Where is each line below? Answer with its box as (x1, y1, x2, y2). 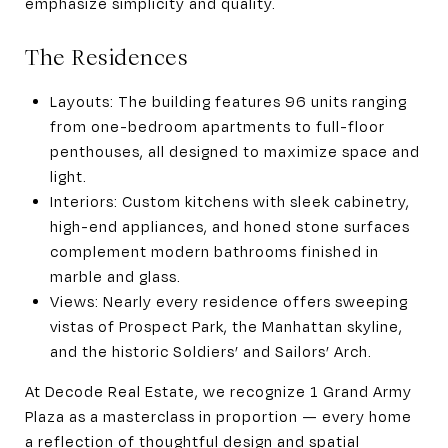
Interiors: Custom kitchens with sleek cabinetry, (49, 191, 410, 210)
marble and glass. (49, 266, 181, 285)
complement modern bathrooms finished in (49, 241, 379, 260)
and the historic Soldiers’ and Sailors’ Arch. (49, 341, 372, 360)
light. (49, 166, 87, 185)
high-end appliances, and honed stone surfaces (49, 216, 410, 235)
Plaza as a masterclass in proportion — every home (25, 406, 412, 425)
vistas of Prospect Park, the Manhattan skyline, (49, 316, 403, 335)
